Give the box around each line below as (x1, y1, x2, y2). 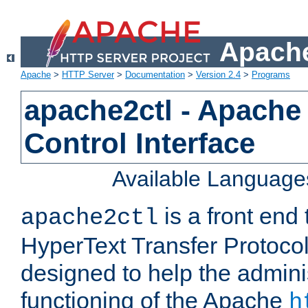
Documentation (125, 69, 185, 80)
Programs (252, 69, 290, 80)
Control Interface (24, 127, 256, 160)
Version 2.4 (196, 69, 241, 80)
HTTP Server (62, 69, 114, 80)
